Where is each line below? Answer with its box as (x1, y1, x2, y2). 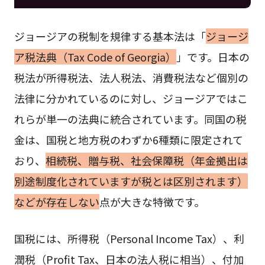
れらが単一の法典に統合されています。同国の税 (14, 111, 247, 127)
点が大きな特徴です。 (99, 193, 205, 209)
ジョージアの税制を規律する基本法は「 (14, 28, 206, 44)
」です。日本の (176, 49, 250, 64)
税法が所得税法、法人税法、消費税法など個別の (14, 69, 248, 85)
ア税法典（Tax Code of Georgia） (14, 49, 176, 64)
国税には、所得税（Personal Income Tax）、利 (14, 230, 244, 246)
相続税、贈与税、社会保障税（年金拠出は (45, 152, 248, 168)
